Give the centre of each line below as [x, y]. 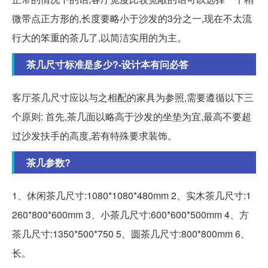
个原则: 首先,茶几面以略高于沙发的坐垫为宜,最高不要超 [132, 117]
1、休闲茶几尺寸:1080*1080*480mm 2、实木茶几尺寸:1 [132, 196]
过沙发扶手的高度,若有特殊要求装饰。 [95, 136]
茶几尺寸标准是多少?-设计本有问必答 [107, 65]
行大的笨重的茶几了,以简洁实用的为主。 [99, 38]
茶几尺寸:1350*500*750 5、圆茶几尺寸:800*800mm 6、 [131, 234]
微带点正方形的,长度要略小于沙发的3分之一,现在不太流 [132, 19]
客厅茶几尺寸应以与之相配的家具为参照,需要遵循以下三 [133, 98]
